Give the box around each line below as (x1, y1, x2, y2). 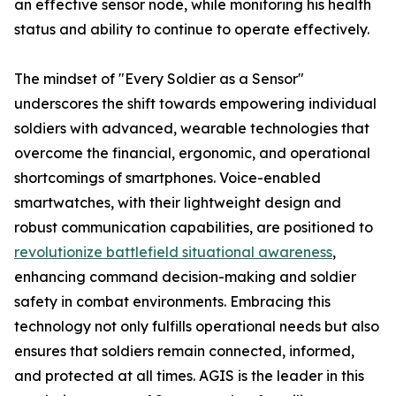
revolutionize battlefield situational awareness (14, 243, 332, 262)
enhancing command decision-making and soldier (14, 268, 356, 286)
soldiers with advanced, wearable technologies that (14, 119, 369, 138)
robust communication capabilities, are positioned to (14, 218, 373, 237)
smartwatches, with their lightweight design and (14, 194, 341, 212)
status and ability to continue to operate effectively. (14, 20, 369, 39)
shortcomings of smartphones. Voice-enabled (14, 169, 321, 187)
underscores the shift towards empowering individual (14, 95, 377, 113)
